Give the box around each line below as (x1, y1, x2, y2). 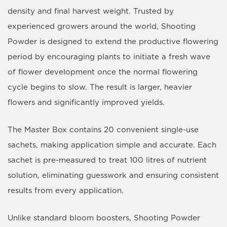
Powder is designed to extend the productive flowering (8, 37, 218, 46)
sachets (8, 141, 36, 149)
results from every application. (8, 186, 124, 195)
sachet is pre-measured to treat (8, 156, 130, 164)
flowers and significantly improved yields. (8, 98, 165, 106)
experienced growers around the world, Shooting (8, 22, 196, 30)
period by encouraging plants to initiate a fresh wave (8, 53, 210, 61)
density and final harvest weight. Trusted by (8, 7, 174, 15)
